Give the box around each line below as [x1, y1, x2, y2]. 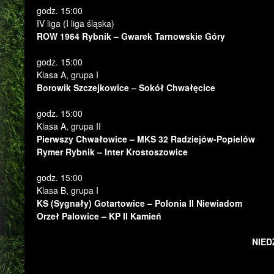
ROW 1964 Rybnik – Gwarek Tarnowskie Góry [37, 30, 225, 42]
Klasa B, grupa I [37, 184, 98, 196]
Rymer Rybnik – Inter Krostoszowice [37, 146, 188, 158]
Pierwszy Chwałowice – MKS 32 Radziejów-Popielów [37, 133, 255, 145]
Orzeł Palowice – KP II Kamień [37, 210, 161, 222]
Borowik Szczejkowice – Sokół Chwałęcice [37, 81, 215, 94]
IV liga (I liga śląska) [37, 17, 114, 29]
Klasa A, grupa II [37, 120, 101, 132]
